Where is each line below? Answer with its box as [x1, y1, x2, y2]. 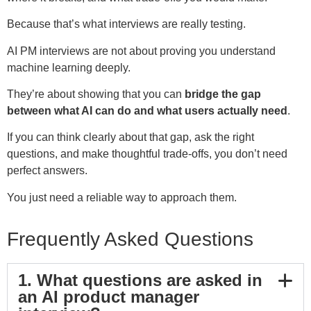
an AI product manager [18, 287, 199, 307]
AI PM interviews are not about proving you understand [7, 44, 276, 57]
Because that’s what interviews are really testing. [7, 18, 246, 31]
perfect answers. [7, 165, 87, 177]
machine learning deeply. [7, 61, 131, 74]
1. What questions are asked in [18, 271, 262, 290]
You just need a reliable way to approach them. [7, 191, 237, 203]
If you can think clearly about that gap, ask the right [7, 131, 254, 144]
